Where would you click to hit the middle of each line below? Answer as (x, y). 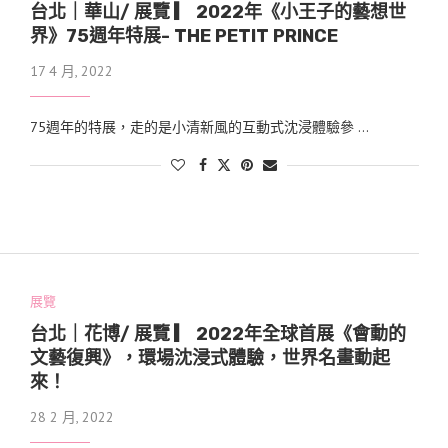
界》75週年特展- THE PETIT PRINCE (183, 36)
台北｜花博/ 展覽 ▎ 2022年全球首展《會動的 (217, 333)
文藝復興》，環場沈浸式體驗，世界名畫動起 (209, 357)
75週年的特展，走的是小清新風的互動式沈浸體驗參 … (199, 127)
